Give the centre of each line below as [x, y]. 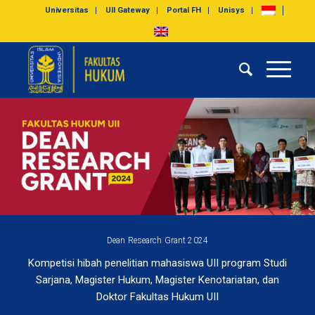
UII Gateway [128, 10]
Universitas [67, 10]
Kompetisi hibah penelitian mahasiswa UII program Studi [157, 263]
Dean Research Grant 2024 [157, 240]
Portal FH [184, 10]
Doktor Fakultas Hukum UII [157, 296]
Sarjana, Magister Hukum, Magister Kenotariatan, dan [157, 279]
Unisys [232, 10]
